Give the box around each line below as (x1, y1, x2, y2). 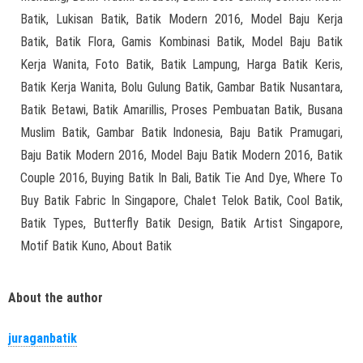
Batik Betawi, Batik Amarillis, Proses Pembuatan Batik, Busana (20, 102, 343, 118)
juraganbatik (8, 330, 77, 346)
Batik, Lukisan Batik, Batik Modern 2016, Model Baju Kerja (20, 11, 343, 28)
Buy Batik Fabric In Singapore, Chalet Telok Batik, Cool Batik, (20, 193, 343, 209)
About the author (8, 290, 103, 306)
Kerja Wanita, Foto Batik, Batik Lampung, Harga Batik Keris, (20, 57, 343, 73)
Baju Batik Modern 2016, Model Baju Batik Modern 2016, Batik (20, 147, 343, 164)
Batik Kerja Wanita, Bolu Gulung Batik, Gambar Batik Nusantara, (20, 79, 343, 96)
